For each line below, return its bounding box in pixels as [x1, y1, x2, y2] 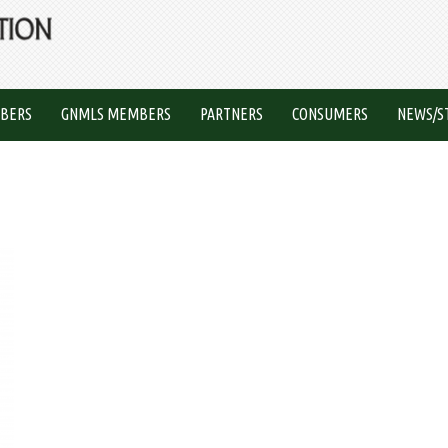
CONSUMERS [292, 104, 368, 123]
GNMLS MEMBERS [61, 104, 171, 123]
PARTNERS [200, 104, 263, 123]
